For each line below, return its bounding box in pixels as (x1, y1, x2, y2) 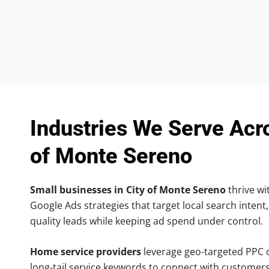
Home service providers (30, 245, 141, 259)
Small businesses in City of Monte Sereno (30, 183, 226, 196)
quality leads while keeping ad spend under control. (30, 214, 263, 228)
